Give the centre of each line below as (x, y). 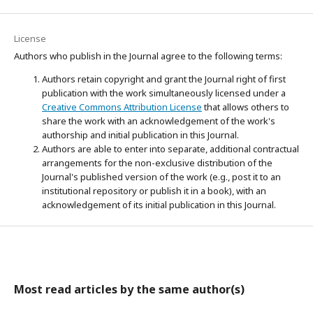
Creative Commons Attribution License (122, 107)
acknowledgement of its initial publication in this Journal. (159, 205)
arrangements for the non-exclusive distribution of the (157, 163)
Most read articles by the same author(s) (129, 289)
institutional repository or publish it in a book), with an (154, 191)
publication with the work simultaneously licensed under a (164, 93)
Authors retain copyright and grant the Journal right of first (164, 79)
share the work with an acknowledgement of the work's (159, 121)
